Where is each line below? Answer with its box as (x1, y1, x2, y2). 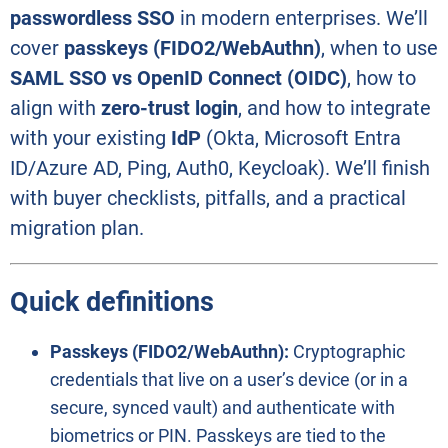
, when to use (321, 36, 438, 61)
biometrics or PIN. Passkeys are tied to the (50, 424, 386, 446)
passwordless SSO (10, 6, 175, 31)
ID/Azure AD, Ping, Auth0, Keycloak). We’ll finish (10, 156, 430, 181)
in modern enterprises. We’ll (175, 6, 428, 31)
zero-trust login (101, 96, 238, 121)
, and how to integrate (238, 96, 431, 121)
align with (10, 96, 101, 121)
